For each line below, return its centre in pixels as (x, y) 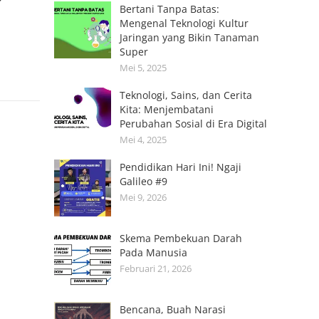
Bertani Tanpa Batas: (169, 9)
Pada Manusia (153, 252)
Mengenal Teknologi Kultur (184, 23)
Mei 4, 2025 (143, 140)
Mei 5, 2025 (143, 68)
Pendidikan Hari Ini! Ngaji (181, 167)
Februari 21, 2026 (156, 268)
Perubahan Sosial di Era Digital (193, 124)
